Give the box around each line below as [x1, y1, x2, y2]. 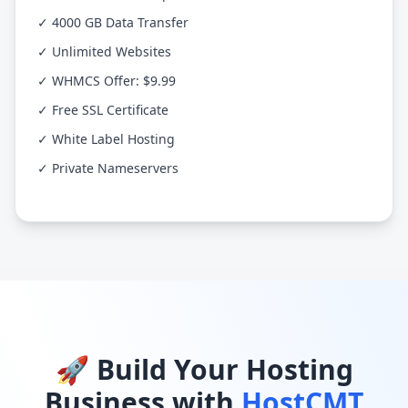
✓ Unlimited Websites [37, 43, 171, 60]
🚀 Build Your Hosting [55, 351, 353, 388]
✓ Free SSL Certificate [37, 101, 168, 118]
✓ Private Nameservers [37, 159, 178, 177]
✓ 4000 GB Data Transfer [37, 14, 189, 31]
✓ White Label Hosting [37, 130, 175, 148]
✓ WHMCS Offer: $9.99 [37, 72, 176, 89]
